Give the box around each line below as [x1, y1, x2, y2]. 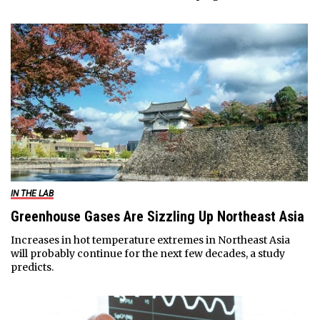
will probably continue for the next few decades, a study [10, 246, 285, 260]
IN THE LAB [10, 188, 54, 199]
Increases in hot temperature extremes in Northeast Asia [10, 233, 290, 246]
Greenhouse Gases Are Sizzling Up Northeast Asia [10, 207, 304, 225]
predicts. [10, 260, 54, 274]
